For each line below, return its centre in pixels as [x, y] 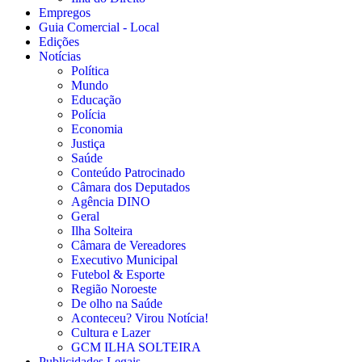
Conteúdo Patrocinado [128, 172]
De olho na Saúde [117, 303]
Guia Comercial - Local [99, 27]
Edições [59, 41]
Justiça [88, 143]
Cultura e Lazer [111, 332]
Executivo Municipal [124, 259]
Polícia [88, 114]
